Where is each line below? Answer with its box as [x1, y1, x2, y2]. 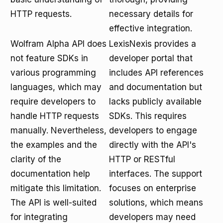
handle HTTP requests [10, 111, 99, 121]
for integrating [10, 212, 68, 222]
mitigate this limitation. [10, 183, 101, 193]
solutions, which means [109, 198, 203, 208]
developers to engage [109, 125, 197, 135]
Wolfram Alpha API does [10, 39, 107, 49]
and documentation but [109, 82, 202, 92]
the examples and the [10, 140, 97, 150]
